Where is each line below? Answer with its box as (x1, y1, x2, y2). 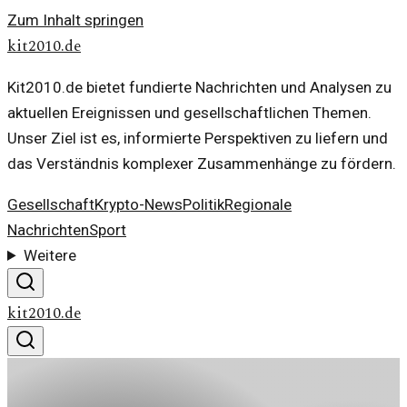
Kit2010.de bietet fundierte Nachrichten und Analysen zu (7, 78, 392, 96)
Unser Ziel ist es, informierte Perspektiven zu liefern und (7, 129, 388, 147)
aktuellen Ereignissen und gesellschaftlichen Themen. (7, 104, 372, 122)
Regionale (224, 195, 292, 213)
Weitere (24, 246, 77, 264)
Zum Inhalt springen (7, 11, 144, 29)
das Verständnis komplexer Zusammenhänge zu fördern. (7, 154, 396, 173)
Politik (183, 195, 224, 213)
